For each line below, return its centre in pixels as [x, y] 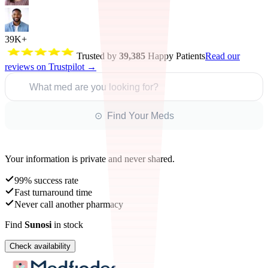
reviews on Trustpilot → [51, 67]
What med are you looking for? [94, 87]
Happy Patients [175, 56]
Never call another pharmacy [69, 204]
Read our [223, 56]
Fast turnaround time [53, 192]
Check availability [40, 246]
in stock [67, 225]
